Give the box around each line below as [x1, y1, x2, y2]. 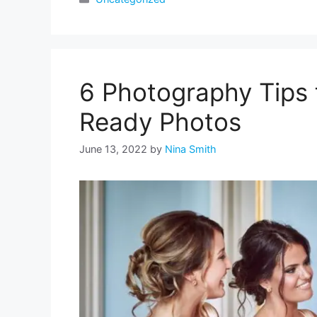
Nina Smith [165, 143, 217, 156]
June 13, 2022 [79, 143, 147, 156]
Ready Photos [79, 106, 241, 137]
